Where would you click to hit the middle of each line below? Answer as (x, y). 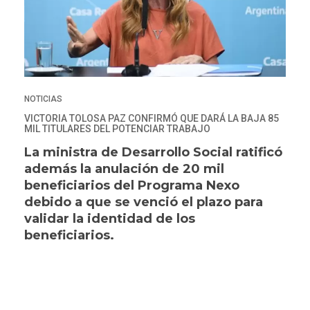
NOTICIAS (43, 99)
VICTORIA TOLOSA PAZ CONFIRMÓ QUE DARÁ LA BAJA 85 (152, 118)
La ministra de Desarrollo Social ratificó (153, 152)
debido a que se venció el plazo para (144, 202)
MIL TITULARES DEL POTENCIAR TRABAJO (117, 128)
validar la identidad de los (110, 218)
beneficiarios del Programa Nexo (132, 185)
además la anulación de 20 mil (124, 168)
